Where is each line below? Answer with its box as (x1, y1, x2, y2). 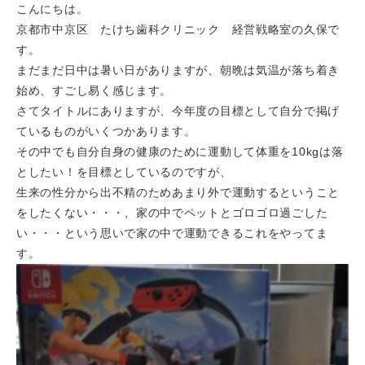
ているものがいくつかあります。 (16, 125, 196, 138)
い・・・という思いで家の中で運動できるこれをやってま (16, 226, 328, 240)
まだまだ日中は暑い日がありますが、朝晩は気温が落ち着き (16, 64, 340, 77)
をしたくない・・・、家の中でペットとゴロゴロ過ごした (16, 206, 328, 219)
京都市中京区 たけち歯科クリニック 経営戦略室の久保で (16, 23, 340, 36)
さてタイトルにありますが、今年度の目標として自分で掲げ (16, 104, 340, 117)
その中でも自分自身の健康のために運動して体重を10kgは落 (16, 145, 344, 158)
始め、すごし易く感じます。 (16, 84, 173, 97)
